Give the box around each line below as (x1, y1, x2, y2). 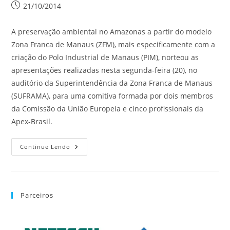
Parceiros (21, 190, 54, 200)
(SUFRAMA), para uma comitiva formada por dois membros (11, 91, 214, 101)
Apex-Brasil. (11, 117, 53, 126)
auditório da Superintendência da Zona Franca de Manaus (11, 78, 213, 88)
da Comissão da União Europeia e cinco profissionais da (11, 104, 204, 113)
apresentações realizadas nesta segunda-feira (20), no (11, 65, 198, 75)
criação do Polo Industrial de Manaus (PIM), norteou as (11, 52, 199, 62)
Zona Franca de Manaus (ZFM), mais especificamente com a (11, 40, 216, 49)
